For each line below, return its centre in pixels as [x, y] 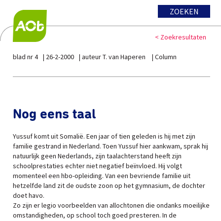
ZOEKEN [184, 11]
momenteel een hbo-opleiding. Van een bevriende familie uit [102, 176]
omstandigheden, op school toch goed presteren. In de [95, 215]
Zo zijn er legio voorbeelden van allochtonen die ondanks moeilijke [111, 205]
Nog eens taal [55, 114]
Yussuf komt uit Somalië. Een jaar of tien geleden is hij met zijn [104, 136]
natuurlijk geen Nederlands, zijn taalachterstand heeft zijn [97, 156]
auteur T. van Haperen [114, 57]
